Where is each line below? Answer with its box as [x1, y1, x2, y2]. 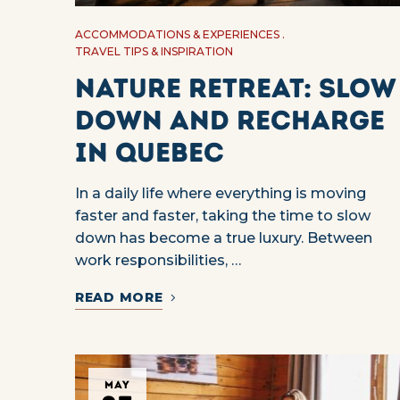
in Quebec [75, 136, 224, 170]
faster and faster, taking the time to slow [75, 207, 371, 225]
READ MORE [75, 289, 163, 306]
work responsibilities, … [75, 252, 241, 270]
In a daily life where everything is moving [75, 185, 366, 203]
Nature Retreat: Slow [75, 71, 396, 105]
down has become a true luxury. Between [75, 229, 372, 247]
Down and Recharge [75, 104, 385, 137]
